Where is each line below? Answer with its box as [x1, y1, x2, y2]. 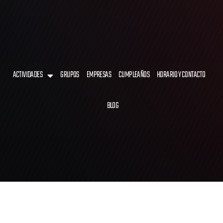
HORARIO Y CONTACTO [157, 68, 206, 82]
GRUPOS [60, 68, 79, 82]
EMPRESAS [86, 68, 111, 82]
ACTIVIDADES [12, 68, 43, 82]
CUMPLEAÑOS [118, 68, 150, 82]
